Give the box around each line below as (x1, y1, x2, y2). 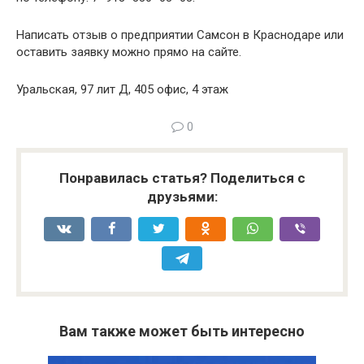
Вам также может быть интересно (59, 323, 305, 340)
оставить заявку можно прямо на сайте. (16, 45, 241, 59)
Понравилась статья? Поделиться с (58, 170, 305, 186)
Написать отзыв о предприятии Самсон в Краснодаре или (16, 28, 344, 42)
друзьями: (146, 188, 218, 205)
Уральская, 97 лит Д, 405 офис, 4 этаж (16, 82, 228, 97)
